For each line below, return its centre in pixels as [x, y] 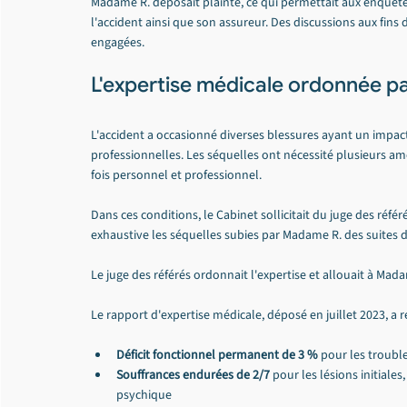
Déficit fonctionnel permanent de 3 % [217, 355]
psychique [144, 395]
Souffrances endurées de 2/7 [193, 375]
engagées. [118, 43]
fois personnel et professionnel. [176, 175]
